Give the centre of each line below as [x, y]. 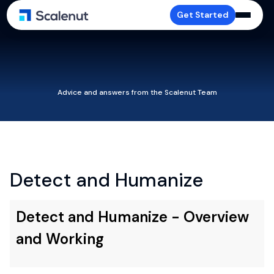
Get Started [203, 15]
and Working [60, 239]
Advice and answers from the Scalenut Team [137, 92]
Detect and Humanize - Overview [132, 217]
